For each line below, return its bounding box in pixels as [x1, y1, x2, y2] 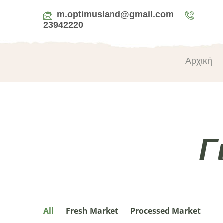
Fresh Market [66, 205, 118, 216]
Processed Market [130, 205, 201, 216]
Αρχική [185, 55, 212, 66]
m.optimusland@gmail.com [57, 9, 174, 19]
